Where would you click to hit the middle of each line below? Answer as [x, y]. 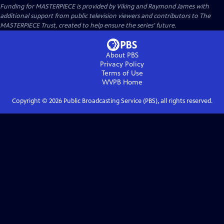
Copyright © [30, 101]
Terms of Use [122, 73]
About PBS [122, 55]
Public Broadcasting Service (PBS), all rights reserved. [137, 101]
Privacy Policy [122, 64]
